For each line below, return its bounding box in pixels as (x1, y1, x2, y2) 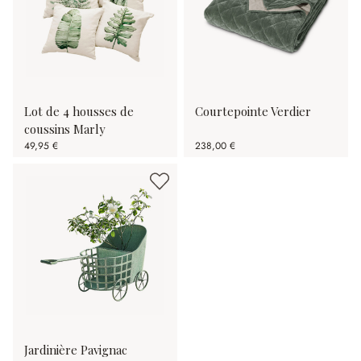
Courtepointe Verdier (195, 103, 311, 119)
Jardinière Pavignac (24, 342, 127, 358)
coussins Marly (24, 121, 105, 137)
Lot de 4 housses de (24, 103, 134, 119)
